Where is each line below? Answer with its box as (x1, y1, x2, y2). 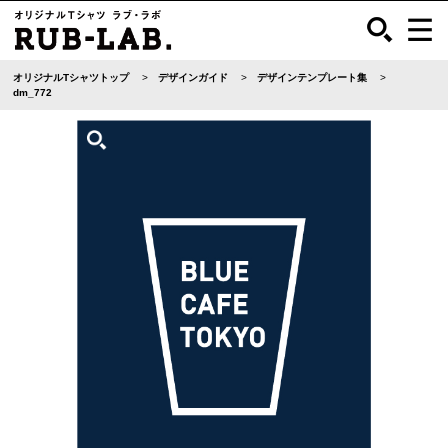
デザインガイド (158, 72, 229, 83)
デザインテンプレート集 (257, 72, 368, 83)
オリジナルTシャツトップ (13, 72, 130, 83)
